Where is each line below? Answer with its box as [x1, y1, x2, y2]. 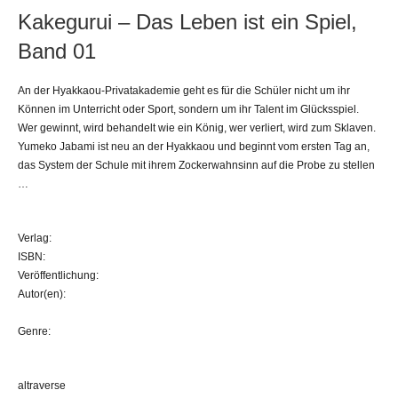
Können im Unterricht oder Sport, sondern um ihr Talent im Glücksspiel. [18, 102, 359, 115]
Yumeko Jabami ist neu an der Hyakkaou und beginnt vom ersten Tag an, [18, 139, 370, 153]
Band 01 [18, 38, 96, 63]
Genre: [18, 324, 51, 338]
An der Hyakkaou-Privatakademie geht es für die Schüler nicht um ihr [18, 84, 350, 97]
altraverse [18, 378, 66, 392]
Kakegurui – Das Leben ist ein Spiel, [18, 9, 357, 34]
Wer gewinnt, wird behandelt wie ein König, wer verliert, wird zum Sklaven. [18, 121, 376, 134]
